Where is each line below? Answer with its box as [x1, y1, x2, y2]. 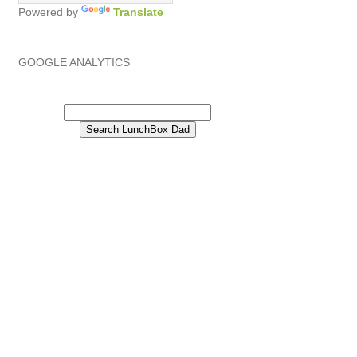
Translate [112, 5, 163, 18]
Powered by [18, 5, 81, 18]
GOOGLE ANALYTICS [18, 55, 130, 69]
